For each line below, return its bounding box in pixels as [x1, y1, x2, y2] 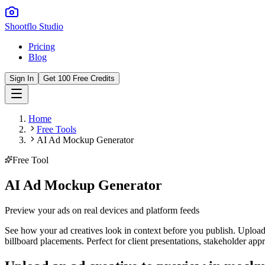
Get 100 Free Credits [43, 74, 115, 83]
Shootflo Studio [5, 21, 63, 31]
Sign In [9, 74, 34, 83]
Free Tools [37, 124, 76, 134]
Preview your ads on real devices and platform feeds [5, 205, 199, 215]
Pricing [28, 41, 55, 51]
